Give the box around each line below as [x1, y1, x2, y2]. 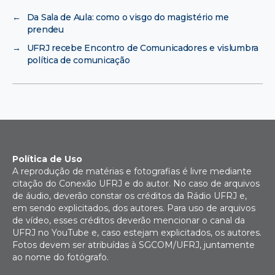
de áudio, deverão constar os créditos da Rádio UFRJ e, [12, 190, 247, 202]
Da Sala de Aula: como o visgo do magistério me [26, 12, 229, 23]
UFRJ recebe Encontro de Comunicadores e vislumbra [26, 42, 259, 54]
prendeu [26, 24, 64, 36]
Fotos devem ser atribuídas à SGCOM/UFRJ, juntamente [12, 239, 255, 251]
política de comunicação [26, 55, 130, 66]
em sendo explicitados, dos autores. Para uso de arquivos [12, 203, 255, 214]
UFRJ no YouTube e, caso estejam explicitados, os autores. [12, 227, 261, 239]
